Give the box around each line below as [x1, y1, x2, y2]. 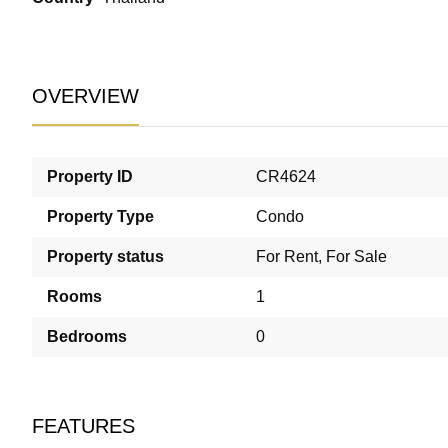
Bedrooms [47, 325, 127, 349]
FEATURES [32, 412, 135, 442]
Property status [47, 245, 164, 269]
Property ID [47, 165, 133, 189]
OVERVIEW [32, 82, 139, 112]
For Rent [256, 245, 318, 269]
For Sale [326, 245, 387, 269]
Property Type [47, 205, 154, 229]
